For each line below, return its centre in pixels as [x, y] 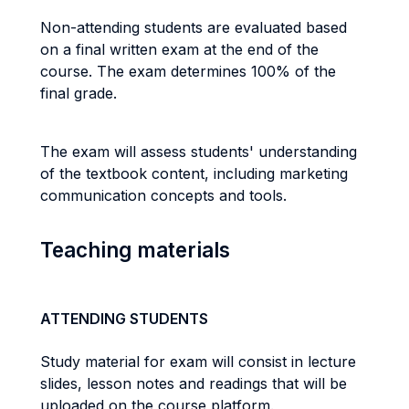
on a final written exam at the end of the [179, 49]
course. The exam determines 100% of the [188, 71]
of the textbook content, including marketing [194, 173]
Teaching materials [135, 250]
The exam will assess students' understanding [199, 152]
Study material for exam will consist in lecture [198, 362]
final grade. [81, 93]
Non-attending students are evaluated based [194, 27]
